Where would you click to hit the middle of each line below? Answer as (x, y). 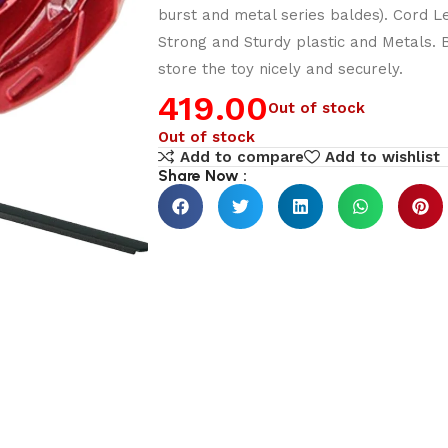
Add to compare (242, 156)
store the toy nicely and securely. (281, 69)
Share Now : (203, 176)
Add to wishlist (383, 156)
